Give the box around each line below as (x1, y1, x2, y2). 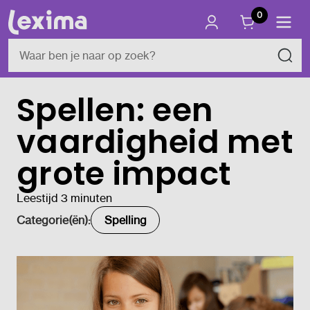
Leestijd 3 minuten (17, 191, 112, 205)
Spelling (104, 213, 147, 227)
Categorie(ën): (17, 213, 91, 227)
